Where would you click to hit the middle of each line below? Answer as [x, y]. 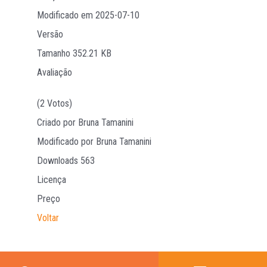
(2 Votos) [55, 103]
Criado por [58, 122]
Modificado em [66, 15]
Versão [50, 34]
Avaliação [55, 72]
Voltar [48, 218]
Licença [52, 179]
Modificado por [66, 141]
